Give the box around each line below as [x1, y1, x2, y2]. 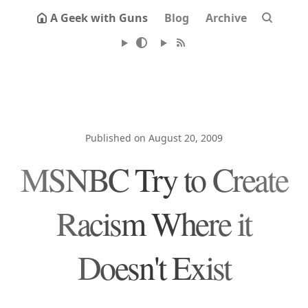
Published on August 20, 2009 [85, 131, 223, 144]
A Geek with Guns [50, 10, 148, 25]
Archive [206, 10, 247, 25]
